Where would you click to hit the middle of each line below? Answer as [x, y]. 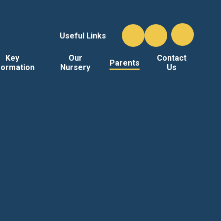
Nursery [75, 67]
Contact [172, 58]
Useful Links [83, 36]
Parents [125, 63]
